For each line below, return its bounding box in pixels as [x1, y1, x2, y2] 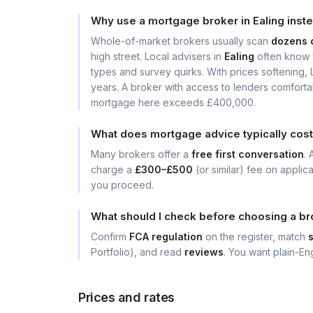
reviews [184, 246, 224, 258]
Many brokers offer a [91, 148, 191, 160]
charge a [91, 163, 135, 175]
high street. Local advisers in [91, 50, 224, 62]
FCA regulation [129, 231, 203, 242]
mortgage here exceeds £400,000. [91, 96, 256, 108]
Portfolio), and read [91, 246, 184, 258]
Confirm [91, 231, 129, 242]
